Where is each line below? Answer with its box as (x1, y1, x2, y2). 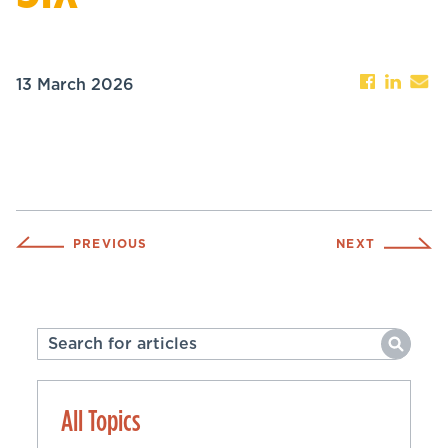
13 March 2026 (16, 75, 134, 94)
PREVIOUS (73, 236, 148, 251)
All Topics (61, 402, 140, 438)
